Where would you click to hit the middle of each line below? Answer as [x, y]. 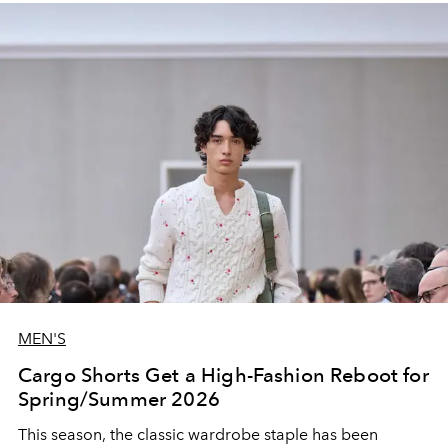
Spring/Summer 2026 [119, 398]
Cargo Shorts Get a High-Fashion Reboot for [223, 374]
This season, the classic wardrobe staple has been [198, 434]
